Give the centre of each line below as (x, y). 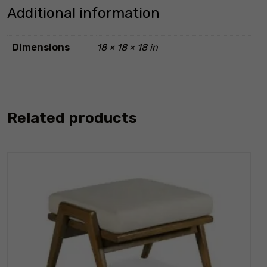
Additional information (83, 13)
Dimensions (41, 48)
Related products (72, 118)
